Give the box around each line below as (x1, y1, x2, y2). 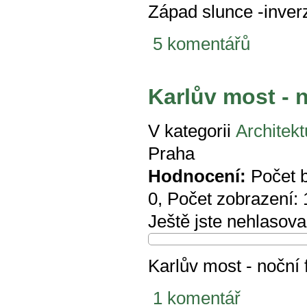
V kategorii (148, 121, 231, 141)
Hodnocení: (148, 167, 246, 186)
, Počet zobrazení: (158, 189, 303, 209)
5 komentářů (153, 34, 250, 54)
